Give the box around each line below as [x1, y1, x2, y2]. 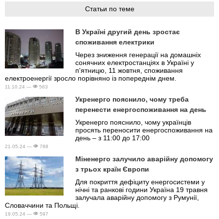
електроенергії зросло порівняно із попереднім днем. [5, 74, 176, 82]
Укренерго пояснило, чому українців [75, 118, 191, 126]
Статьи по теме [85, 4, 134, 13]
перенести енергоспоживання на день [75, 105, 206, 113]
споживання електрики [75, 38, 154, 46]
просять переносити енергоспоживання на [75, 126, 213, 134]
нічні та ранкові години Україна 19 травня [75, 185, 208, 194]
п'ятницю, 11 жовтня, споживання [75, 66, 183, 74]
